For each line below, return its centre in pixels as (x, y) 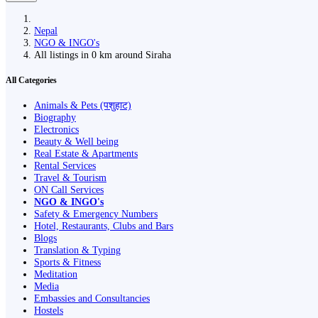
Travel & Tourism (70, 178)
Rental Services (65, 166)
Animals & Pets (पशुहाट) (83, 105)
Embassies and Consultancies (92, 298)
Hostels (49, 311)
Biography (55, 117)
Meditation (56, 274)
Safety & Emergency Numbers (96, 214)
